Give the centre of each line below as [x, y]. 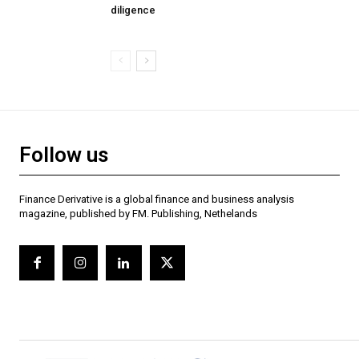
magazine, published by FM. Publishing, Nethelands [138, 213]
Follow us [64, 154]
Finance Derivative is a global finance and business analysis [157, 199]
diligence [133, 10]
